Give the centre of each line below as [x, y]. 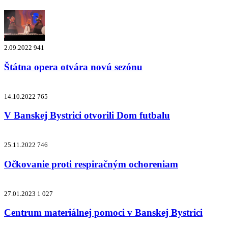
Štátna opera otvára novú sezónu [73, 67]
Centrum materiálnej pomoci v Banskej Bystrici [103, 213]
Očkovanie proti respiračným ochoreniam [91, 164]
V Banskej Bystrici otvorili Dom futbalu [87, 116]
